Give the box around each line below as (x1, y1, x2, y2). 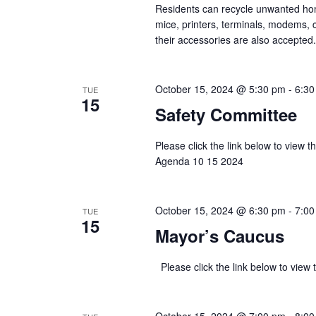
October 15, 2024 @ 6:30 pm (154, 202, 286, 217)
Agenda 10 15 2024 (154, 153, 243, 168)
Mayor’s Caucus (154, 223, 284, 248)
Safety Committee (154, 102, 297, 126)
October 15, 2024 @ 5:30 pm (154, 81, 286, 96)
